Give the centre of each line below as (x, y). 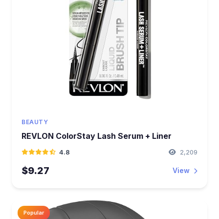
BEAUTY (35, 122)
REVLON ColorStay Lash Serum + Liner (97, 136)
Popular (34, 213)
